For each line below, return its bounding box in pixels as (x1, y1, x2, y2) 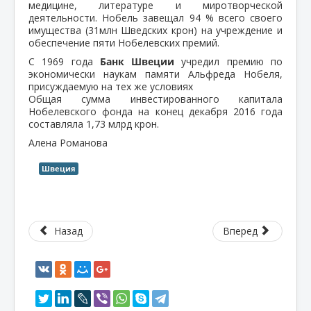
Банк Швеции (92, 54, 175, 68)
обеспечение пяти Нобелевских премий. (28, 35, 219, 49)
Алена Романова (28, 135, 108, 149)
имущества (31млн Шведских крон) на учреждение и (28, 23, 283, 37)
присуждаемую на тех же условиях (28, 79, 193, 93)
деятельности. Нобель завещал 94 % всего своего (28, 10, 283, 24)
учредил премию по (174, 54, 283, 68)
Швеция (42, 162, 76, 174)
